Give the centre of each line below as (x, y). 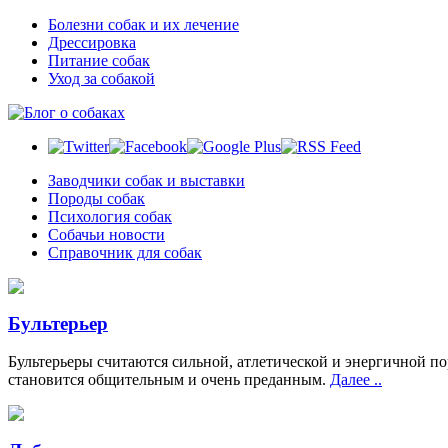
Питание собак (99, 60)
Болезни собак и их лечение (143, 24)
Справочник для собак (125, 252)
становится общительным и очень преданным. (169, 380)
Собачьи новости (106, 234)
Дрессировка (92, 42)
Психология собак (110, 216)
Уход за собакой (101, 78)
